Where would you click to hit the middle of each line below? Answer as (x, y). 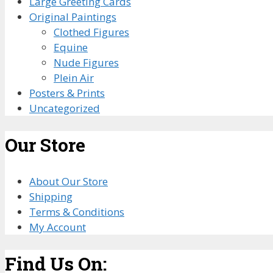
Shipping (51, 197)
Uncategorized (65, 108)
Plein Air (74, 78)
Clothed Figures (91, 32)
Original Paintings (73, 17)
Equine (71, 48)
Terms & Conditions (77, 212)
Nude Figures (86, 63)
